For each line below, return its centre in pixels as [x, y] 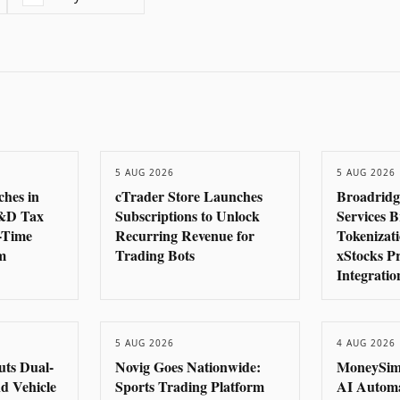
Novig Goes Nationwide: [188, 367]
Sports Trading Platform [190, 386]
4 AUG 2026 [366, 343]
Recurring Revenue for [185, 235]
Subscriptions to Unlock [187, 216]
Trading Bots [155, 255]
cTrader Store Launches [189, 196]
